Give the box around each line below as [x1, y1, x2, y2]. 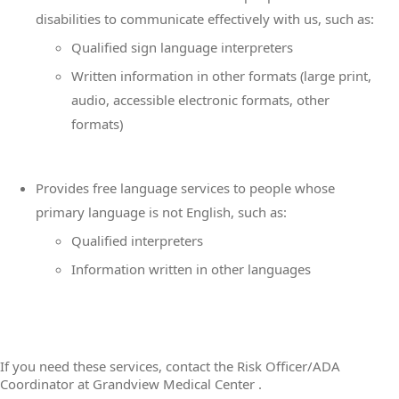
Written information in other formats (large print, [71, 67, 371, 85]
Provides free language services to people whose [36, 179, 335, 197]
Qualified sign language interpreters [71, 38, 293, 56]
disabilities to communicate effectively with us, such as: [36, 10, 374, 28]
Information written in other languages [71, 260, 311, 278]
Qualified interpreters [71, 232, 203, 249]
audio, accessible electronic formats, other [71, 91, 330, 109]
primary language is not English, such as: [36, 203, 287, 221]
